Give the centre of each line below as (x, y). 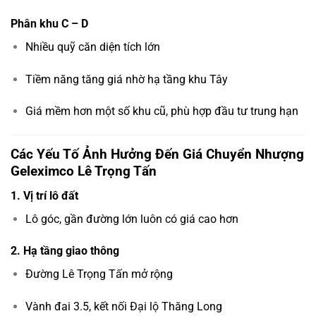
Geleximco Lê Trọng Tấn (84, 171)
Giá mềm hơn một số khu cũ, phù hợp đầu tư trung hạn (162, 111)
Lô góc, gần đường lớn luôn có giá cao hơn (132, 219)
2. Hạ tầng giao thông (65, 251)
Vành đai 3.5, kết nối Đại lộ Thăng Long (123, 307)
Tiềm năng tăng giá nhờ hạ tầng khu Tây (126, 79)
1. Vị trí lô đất (44, 195)
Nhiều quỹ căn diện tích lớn (92, 47)
